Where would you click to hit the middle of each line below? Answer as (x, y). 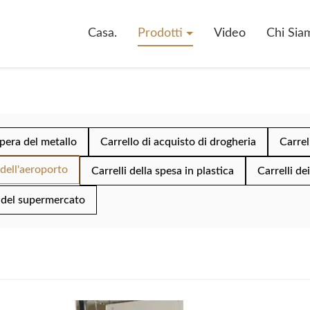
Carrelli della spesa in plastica (163, 171)
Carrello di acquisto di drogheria (178, 142)
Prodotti (162, 33)
